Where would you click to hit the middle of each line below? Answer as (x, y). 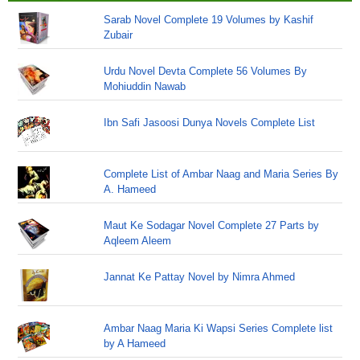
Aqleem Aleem (138, 241)
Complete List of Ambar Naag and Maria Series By (221, 174)
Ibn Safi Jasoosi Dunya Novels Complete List (210, 123)
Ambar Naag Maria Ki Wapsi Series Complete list (219, 328)
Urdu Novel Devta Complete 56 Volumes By (206, 71)
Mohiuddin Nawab (145, 86)
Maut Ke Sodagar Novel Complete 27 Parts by (212, 225)
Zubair (119, 35)
